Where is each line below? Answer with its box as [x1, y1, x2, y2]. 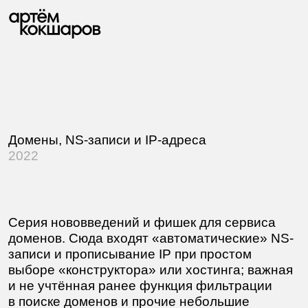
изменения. [6, 249, 64, 261]
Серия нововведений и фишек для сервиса [6, 173, 222, 185]
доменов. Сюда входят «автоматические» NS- [6, 186, 236, 198]
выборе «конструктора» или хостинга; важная [6, 211, 236, 223]
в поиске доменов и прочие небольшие [6, 236, 201, 249]
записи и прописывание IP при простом [6, 198, 203, 210]
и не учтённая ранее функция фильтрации [6, 223, 219, 236]
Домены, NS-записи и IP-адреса [6, 107, 166, 119]
